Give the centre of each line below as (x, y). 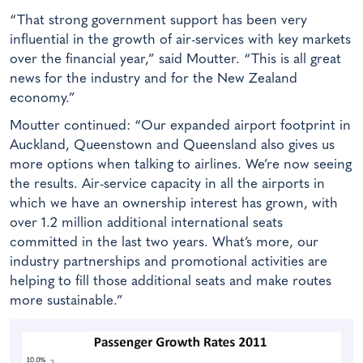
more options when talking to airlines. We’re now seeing (181, 165)
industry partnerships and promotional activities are (169, 263)
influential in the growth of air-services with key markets (180, 41)
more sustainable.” (66, 301)
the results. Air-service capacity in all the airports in (167, 185)
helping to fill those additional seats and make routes (171, 282)
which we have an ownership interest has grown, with (174, 204)
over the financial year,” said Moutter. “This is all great (175, 60)
